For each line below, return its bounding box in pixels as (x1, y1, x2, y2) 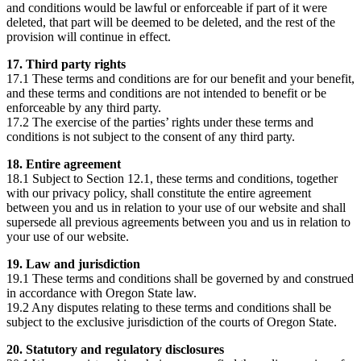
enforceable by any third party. (6, 100, 161, 114)
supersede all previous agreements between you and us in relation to (6, 214, 351, 229)
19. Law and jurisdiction (6, 256, 140, 271)
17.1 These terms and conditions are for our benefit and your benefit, (6, 71, 355, 85)
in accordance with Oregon (6, 285, 144, 300)
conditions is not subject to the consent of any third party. (6, 129, 295, 143)
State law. (147, 285, 197, 300)
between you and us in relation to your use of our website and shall (6, 200, 346, 214)
